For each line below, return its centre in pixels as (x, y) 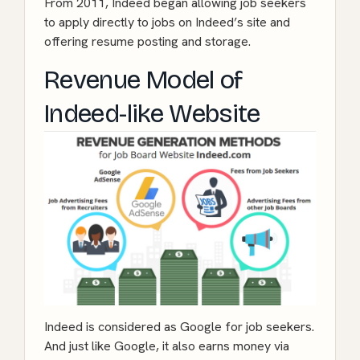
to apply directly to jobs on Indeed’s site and (167, 22)
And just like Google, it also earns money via (167, 346)
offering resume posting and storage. (147, 42)
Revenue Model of (143, 80)
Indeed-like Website (152, 114)
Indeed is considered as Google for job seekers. (179, 327)
